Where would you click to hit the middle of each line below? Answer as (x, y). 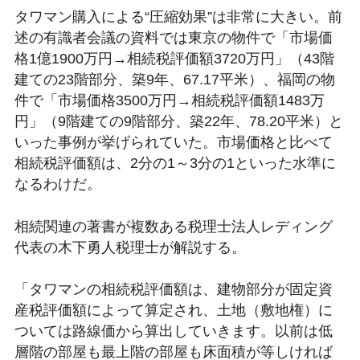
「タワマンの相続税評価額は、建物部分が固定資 (173, 290)
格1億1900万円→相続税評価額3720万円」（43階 (174, 58)
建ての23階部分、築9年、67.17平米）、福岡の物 (174, 79)
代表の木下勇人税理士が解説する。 (130, 247)
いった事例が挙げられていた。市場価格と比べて (173, 142)
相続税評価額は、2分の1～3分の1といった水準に (175, 163)
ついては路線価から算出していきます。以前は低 (173, 331)
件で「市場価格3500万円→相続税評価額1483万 (169, 100)
